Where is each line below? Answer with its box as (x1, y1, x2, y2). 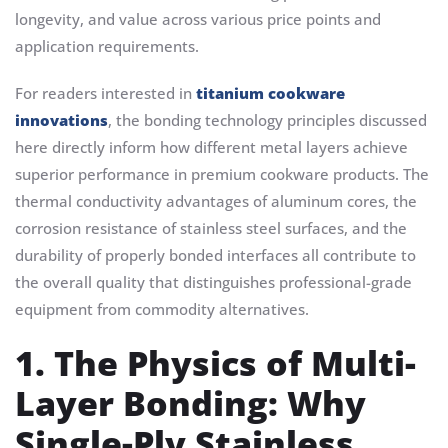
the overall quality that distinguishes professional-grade (15, 272, 412, 293)
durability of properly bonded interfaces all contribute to (15, 245, 416, 266)
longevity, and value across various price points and (15, 9, 381, 30)
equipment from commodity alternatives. (15, 299, 309, 320)
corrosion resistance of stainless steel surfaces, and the (15, 218, 407, 239)
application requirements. (15, 36, 199, 57)
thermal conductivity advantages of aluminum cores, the (15, 191, 417, 212)
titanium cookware (196, 83, 345, 104)
